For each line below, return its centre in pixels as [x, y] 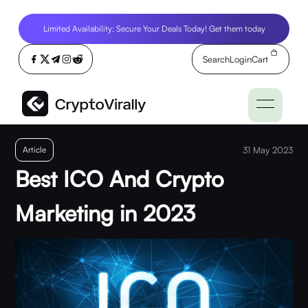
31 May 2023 [267, 150]
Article [35, 150]
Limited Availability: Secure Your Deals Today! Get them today [154, 29]
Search [217, 59]
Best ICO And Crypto [120, 179]
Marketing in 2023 [106, 213]
